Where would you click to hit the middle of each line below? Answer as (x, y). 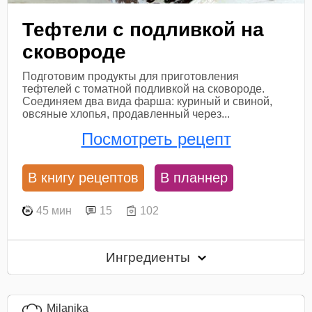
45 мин (54, 210)
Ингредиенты (150, 258)
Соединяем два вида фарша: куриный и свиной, (148, 101)
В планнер (194, 178)
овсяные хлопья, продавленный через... (126, 114)
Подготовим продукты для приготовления (131, 76)
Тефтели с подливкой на (143, 29)
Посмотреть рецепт (156, 139)
